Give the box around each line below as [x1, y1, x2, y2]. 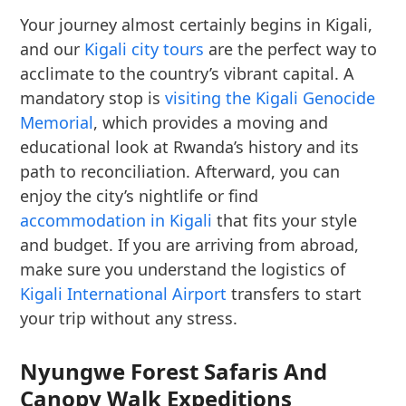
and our [20, 38, 85, 61]
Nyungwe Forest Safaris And [20, 356, 328, 387]
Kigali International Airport [20, 283, 227, 305]
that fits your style [212, 209, 358, 232]
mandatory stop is [20, 87, 166, 110]
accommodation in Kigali [20, 209, 213, 232]
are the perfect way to [204, 38, 378, 61]
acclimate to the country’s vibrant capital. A [20, 63, 355, 85]
